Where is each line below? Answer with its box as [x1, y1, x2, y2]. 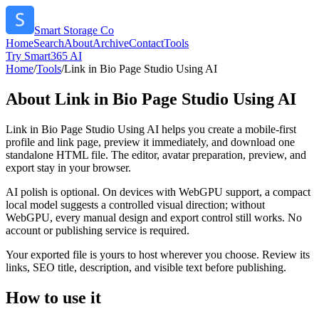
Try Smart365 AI [6, 50, 82, 62]
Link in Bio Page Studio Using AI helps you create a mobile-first [6, 122, 296, 135]
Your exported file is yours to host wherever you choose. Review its [6, 248, 310, 261]
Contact [129, 37, 164, 49]
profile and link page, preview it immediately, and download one [6, 135, 295, 148]
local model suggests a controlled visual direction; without [6, 198, 265, 211]
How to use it [6, 288, 101, 307]
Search [33, 37, 64, 49]
